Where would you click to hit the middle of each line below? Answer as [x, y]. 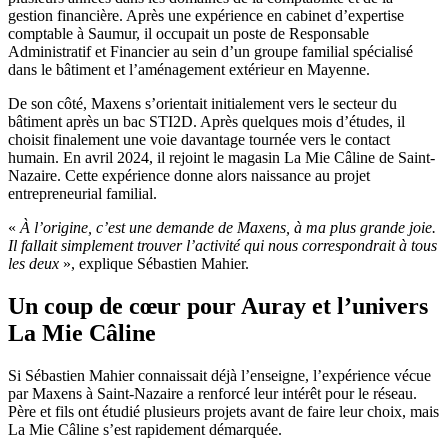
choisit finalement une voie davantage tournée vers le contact [199, 140]
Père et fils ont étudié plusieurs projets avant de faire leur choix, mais [223, 412]
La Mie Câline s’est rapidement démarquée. [145, 430]
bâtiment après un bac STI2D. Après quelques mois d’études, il [206, 122]
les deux [33, 264]
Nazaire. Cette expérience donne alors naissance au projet [189, 176]
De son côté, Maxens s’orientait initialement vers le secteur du [202, 104]
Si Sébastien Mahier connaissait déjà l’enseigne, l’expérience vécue [219, 376]
